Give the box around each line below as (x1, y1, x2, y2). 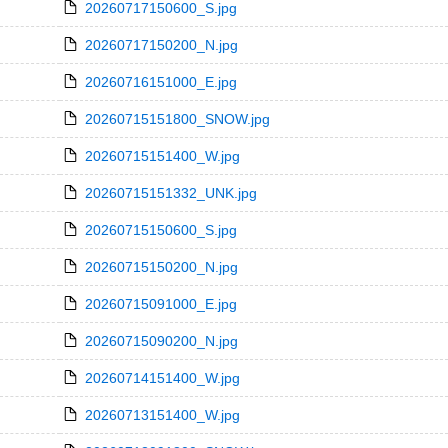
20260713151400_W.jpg (84, 407, 240, 423)
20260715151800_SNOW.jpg (84, 111, 270, 127)
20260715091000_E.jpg (84, 296, 237, 312)
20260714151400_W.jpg (84, 370, 240, 386)
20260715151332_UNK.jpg (84, 185, 257, 201)
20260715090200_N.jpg (84, 333, 238, 349)
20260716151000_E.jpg (84, 74, 237, 90)
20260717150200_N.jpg (84, 37, 238, 53)
